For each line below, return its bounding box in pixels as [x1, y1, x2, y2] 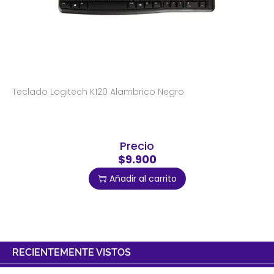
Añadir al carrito [109, 172, 177, 185]
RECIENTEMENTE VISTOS [12, 246, 131, 259]
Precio [120, 138, 154, 154]
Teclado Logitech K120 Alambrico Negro [12, 86, 184, 98]
